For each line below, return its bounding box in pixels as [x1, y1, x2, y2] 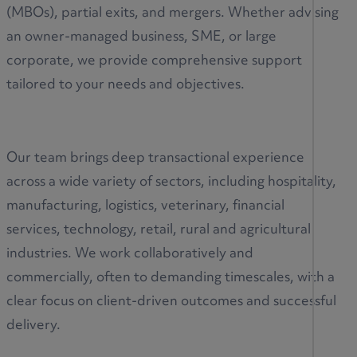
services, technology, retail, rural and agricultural [6, 216, 311, 244]
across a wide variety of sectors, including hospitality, [6, 168, 336, 196]
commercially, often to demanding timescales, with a [6, 264, 335, 292]
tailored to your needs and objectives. [6, 71, 245, 99]
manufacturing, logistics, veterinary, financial [6, 192, 284, 220]
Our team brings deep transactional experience [6, 144, 304, 172]
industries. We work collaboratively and [6, 240, 253, 268]
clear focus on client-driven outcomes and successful [6, 288, 336, 316]
